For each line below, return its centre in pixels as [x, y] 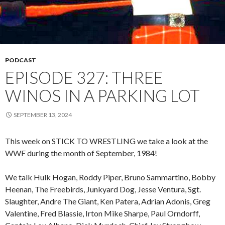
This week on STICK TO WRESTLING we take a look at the [106, 141]
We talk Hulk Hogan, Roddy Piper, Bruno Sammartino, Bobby [110, 177]
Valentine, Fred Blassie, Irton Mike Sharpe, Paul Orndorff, [102, 213]
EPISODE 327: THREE [84, 77]
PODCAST [21, 60]
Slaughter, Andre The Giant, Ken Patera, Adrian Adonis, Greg [108, 201]
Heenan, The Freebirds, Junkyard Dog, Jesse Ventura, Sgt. [103, 189]
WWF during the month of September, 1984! [81, 153]
